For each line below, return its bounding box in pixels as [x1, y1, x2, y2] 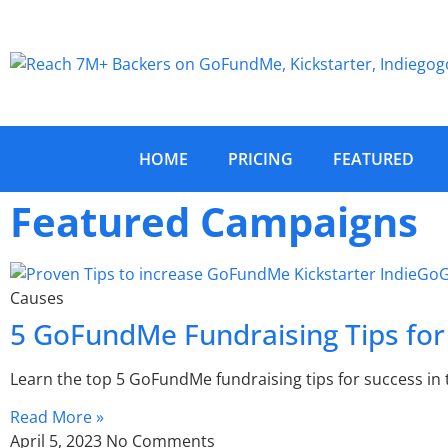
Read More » [10, 406, 104, 429]
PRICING [228, 148, 293, 170]
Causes [10, 287, 64, 309]
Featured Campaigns [10, 194, 418, 249]
